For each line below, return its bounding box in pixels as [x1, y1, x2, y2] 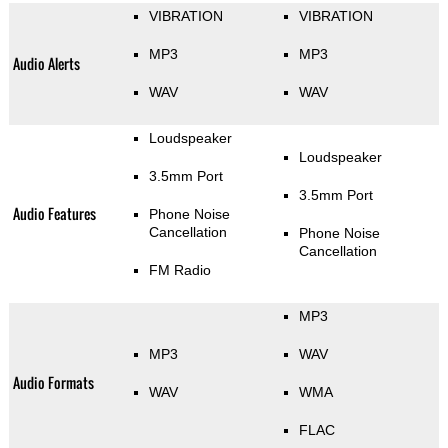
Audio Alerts [12, 52, 80, 74]
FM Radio [148, 261, 211, 278]
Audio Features [12, 202, 96, 224]
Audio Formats [12, 371, 94, 393]
